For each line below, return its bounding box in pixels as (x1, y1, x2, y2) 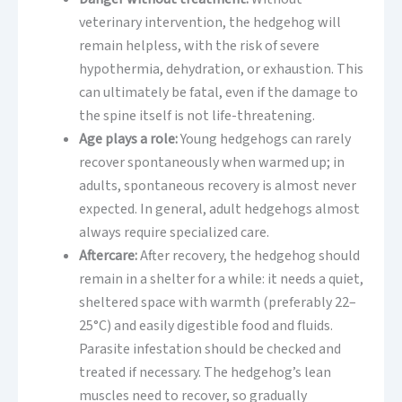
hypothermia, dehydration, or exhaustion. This (79, 58, 363, 79)
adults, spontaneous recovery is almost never (79, 175, 356, 196)
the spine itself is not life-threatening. (79, 105, 315, 126)
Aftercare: (79, 245, 140, 266)
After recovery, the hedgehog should (140, 245, 360, 266)
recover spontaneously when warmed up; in (79, 152, 345, 172)
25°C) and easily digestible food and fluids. (79, 315, 333, 336)
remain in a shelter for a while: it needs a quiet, (79, 268, 363, 289)
